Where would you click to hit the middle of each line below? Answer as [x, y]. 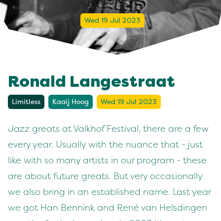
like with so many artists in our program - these [107, 160]
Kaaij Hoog [71, 102]
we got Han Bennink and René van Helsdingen [108, 208]
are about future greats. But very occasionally [105, 176]
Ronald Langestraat [92, 83]
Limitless [26, 102]
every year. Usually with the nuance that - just [105, 145]
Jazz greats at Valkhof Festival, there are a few [108, 129]
